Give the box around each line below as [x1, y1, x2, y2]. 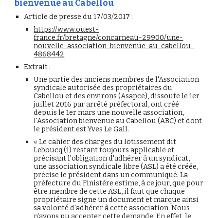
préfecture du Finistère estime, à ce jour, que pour [34, 179, 204, 187]
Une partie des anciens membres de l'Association [34, 75, 200, 84]
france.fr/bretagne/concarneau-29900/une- [34, 33, 183, 42]
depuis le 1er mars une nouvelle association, [34, 108, 184, 117]
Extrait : [24, 62, 53, 71]
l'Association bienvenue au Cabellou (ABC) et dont [34, 116, 202, 125]
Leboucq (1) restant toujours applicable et [34, 145, 175, 154]
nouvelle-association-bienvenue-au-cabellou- [34, 41, 195, 50]
